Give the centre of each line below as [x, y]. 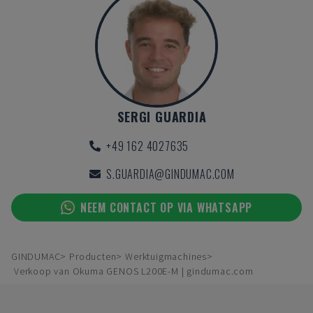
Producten [93, 256]
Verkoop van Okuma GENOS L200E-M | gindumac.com [134, 271]
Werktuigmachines [166, 256]
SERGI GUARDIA [162, 117]
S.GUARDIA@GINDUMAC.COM [170, 174]
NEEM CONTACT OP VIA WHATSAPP [166, 208]
